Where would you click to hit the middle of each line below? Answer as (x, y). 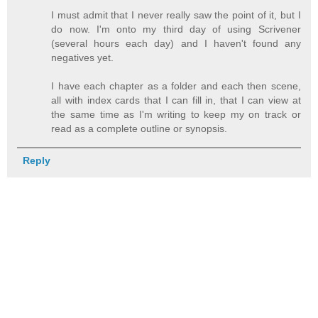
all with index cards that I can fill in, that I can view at (176, 100)
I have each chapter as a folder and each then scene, (176, 86)
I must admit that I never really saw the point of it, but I (176, 15)
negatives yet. (83, 57)
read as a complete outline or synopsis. (139, 128)
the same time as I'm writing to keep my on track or (176, 114)
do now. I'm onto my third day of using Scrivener (176, 29)
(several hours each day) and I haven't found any (176, 43)
